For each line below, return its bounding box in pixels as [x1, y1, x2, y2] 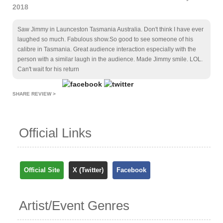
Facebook [116, 166, 146, 174]
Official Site [24, 166, 60, 174]
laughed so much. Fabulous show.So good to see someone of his [17, 36, 193, 43]
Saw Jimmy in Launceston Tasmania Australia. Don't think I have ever [17, 26, 204, 33]
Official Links [19, 126, 92, 140]
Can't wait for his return [17, 66, 79, 73]
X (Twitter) [73, 166, 104, 174]
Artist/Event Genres [19, 198, 129, 213]
